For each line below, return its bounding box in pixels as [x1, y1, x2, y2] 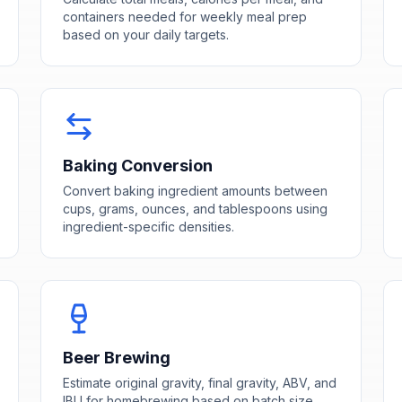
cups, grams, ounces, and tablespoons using [63, 200, 328, 216]
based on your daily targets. [63, 26, 230, 42]
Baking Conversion [63, 155, 214, 175]
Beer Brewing [63, 347, 171, 367]
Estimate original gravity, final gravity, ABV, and [63, 374, 337, 390]
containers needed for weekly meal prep [63, 8, 308, 24]
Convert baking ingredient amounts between [63, 182, 328, 198]
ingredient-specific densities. [63, 218, 235, 234]
